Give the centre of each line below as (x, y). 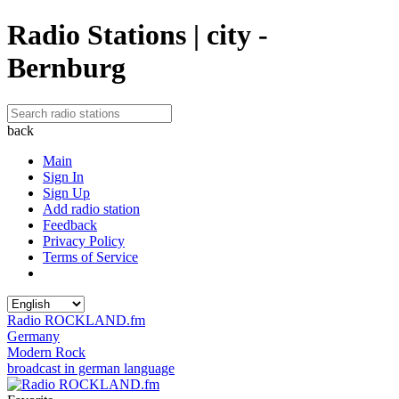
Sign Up (66, 192)
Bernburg (66, 68)
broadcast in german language (91, 368)
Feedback (70, 224)
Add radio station (91, 208)
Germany (33, 336)
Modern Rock (46, 352)
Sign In (63, 176)
